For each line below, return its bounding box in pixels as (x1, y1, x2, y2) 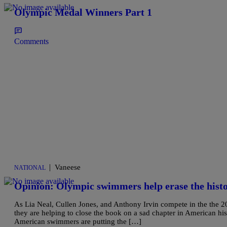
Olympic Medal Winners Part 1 (14, 7, 152, 18)
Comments (14, 37, 49, 46)
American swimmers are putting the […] (14, 217, 141, 226)
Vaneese (55, 163, 81, 171)
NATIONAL (14, 164, 46, 171)
